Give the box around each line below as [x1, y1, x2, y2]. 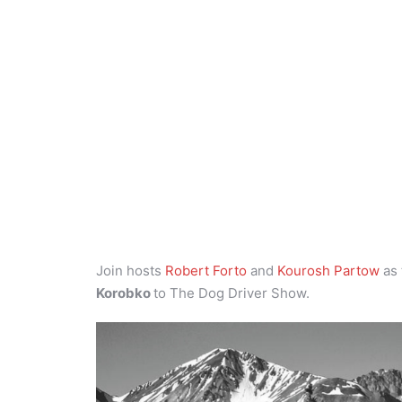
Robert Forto [165, 262, 247, 280]
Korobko [96, 284, 153, 302]
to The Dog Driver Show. [153, 284, 310, 302]
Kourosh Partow [277, 262, 380, 280]
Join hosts [96, 262, 165, 280]
